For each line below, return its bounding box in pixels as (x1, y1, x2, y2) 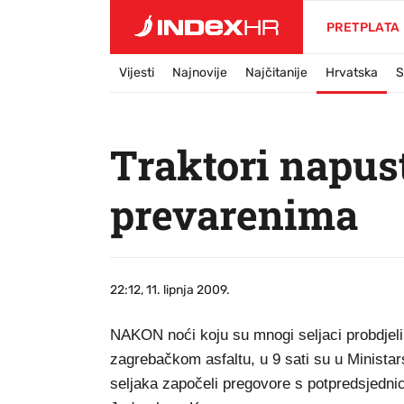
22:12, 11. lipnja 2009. (110, 282, 230, 298)
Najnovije (172, 65, 227, 80)
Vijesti (119, 65, 154, 80)
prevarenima (110, 188, 358, 241)
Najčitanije (245, 65, 308, 80)
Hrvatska (326, 65, 378, 80)
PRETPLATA (326, 20, 400, 35)
